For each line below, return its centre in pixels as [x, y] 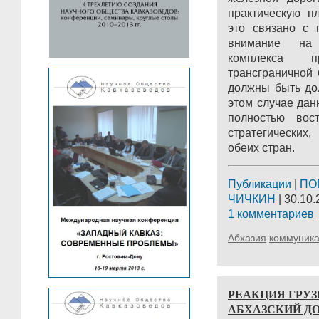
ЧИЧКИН [252, 199]
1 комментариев [271, 214]
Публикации [260, 184]
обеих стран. [261, 148]
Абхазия [247, 238]
